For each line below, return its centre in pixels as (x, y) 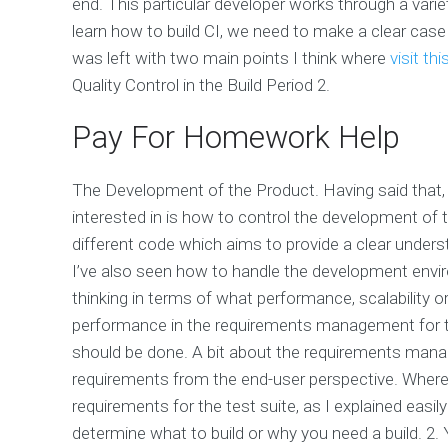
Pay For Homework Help (236, 137)
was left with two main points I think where (231, 57)
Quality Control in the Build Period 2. (201, 84)
